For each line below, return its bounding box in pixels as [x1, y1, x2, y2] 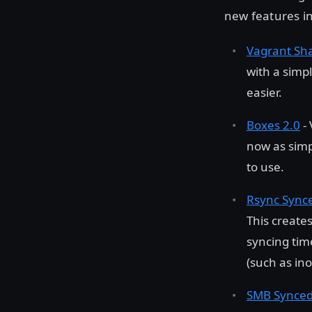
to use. [247, 158, 284, 175]
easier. [247, 84, 282, 100]
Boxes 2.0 [247, 116, 300, 133]
